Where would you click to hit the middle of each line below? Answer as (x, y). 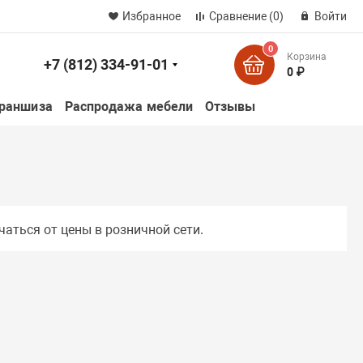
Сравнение (237, 16)
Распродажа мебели (129, 107)
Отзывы (231, 107)
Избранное (151, 16)
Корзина (306, 57)
